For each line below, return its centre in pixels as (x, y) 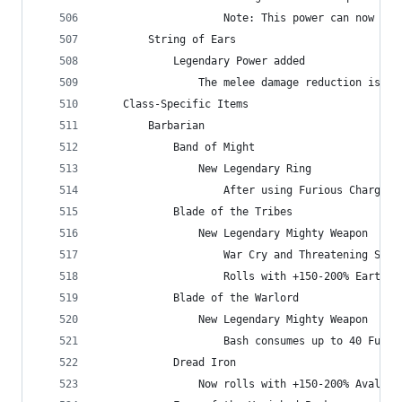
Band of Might (176, 147)
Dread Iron (167, 363)
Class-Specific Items (173, 104)
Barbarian (151, 126)
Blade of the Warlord (198, 298)
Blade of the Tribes (195, 212)
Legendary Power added (201, 61)
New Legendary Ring (205, 169)
